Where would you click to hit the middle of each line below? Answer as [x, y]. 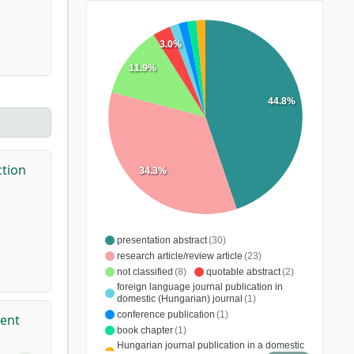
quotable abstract [243, 271]
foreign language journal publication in [200, 286]
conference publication [166, 314]
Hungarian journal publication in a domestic [210, 345]
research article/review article [179, 256]
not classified [145, 271]
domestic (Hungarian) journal [179, 298]
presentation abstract [162, 240]
